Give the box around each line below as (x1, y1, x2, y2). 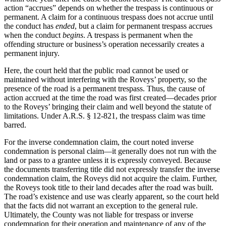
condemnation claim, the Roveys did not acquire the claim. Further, (4, 174, 217, 183)
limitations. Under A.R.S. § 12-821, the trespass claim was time (4, 111, 205, 120)
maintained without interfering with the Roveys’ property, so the (4, 75, 207, 84)
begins (63, 30, 83, 39)
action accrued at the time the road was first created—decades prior (4, 93, 216, 102)
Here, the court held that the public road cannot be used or (4, 66, 188, 75)
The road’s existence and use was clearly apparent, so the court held (4, 192, 219, 201)
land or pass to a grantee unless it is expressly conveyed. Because (4, 155, 211, 164)
